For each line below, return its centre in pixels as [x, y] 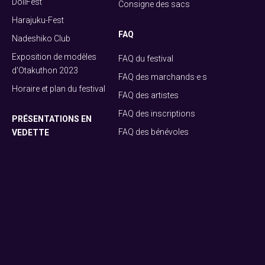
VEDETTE [30, 132]
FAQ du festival [146, 58]
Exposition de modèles [54, 56]
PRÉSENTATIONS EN [52, 119]
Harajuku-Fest [38, 20]
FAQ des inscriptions [157, 113]
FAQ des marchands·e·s [163, 77]
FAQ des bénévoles [153, 132]
